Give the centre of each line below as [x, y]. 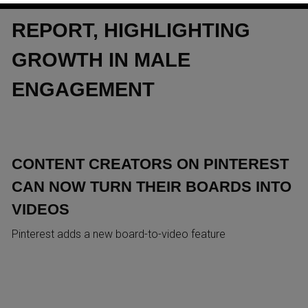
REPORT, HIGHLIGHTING [131, 30]
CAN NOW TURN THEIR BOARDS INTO [151, 186]
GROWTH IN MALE [101, 59]
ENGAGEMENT [83, 89]
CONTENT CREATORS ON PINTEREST [150, 164]
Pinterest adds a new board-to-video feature [118, 234]
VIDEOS [40, 209]
